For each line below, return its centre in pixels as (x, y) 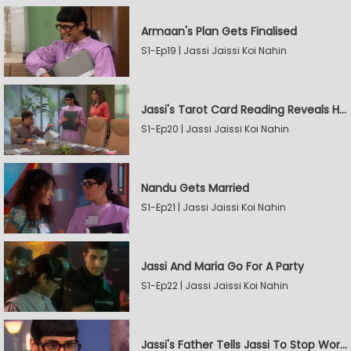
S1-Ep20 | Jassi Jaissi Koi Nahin (215, 129)
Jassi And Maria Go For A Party (223, 266)
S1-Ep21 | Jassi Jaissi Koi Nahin (213, 207)
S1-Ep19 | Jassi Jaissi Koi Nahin (214, 51)
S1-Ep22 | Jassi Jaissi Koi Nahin (215, 286)
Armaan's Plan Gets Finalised (219, 31)
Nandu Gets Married (195, 188)
